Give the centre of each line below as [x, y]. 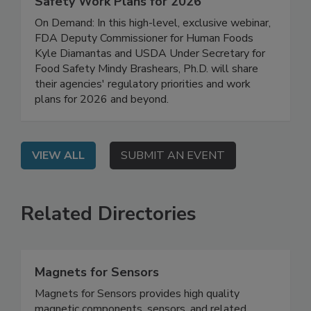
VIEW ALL [58, 184]
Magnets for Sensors [97, 301]
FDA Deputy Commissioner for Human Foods [144, 67]
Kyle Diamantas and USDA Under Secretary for [150, 82]
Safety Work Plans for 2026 [118, 30]
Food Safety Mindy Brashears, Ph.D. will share [146, 98]
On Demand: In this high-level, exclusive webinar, [153, 52]
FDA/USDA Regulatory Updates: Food [148, 14]
